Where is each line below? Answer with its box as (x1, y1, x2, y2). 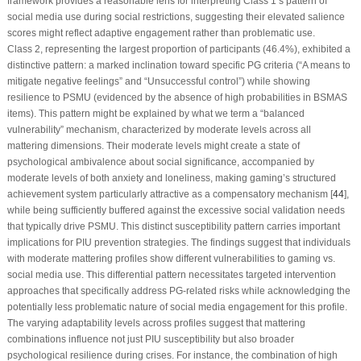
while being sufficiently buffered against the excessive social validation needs (6, 205, 345, 217)
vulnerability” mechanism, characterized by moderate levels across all (6, 124, 311, 136)
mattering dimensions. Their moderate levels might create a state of (6, 140, 300, 152)
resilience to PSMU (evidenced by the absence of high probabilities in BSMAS (6, 92, 347, 104)
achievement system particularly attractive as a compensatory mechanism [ (6, 189, 333, 201)
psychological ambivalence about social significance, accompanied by (6, 156, 314, 168)
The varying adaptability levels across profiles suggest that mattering (6, 317, 305, 330)
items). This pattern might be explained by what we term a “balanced (6, 108, 305, 120)
